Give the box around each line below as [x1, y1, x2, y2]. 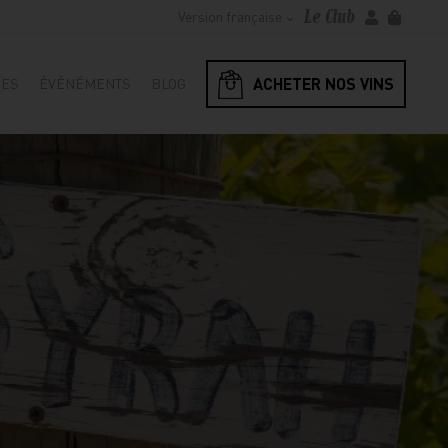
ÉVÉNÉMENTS [39, 73, 131, 92]
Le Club [304, 3, 355, 29]
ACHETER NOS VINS [253, 73, 394, 94]
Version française [178, 7, 283, 25]
